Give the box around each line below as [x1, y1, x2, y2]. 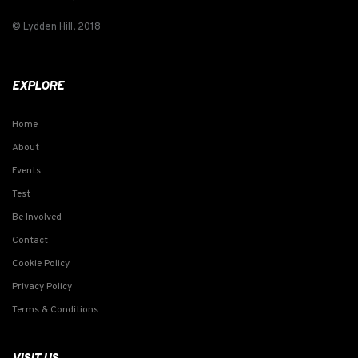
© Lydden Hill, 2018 [12, 20, 101, 34]
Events [12, 164, 41, 177]
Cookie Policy [12, 257, 70, 270]
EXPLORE [12, 78, 64, 94]
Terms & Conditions [12, 303, 98, 316]
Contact [12, 233, 48, 247]
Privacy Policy [12, 280, 72, 293]
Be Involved [12, 210, 62, 224]
